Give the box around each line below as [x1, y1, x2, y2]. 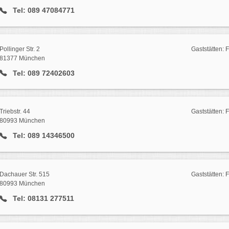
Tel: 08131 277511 [10, 194, 74, 203]
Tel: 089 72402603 [10, 68, 75, 77]
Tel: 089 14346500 [10, 131, 75, 140]
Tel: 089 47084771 [10, 6, 75, 14]
